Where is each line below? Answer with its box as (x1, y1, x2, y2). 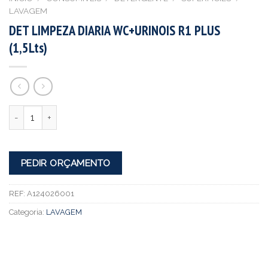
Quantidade (8, 106, 55, 117)
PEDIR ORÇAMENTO (20, 157, 111, 169)
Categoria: (9, 207, 46, 217)
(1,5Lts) (9, 38, 47, 56)
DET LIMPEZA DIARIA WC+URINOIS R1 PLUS (9, 21, 220, 39)
